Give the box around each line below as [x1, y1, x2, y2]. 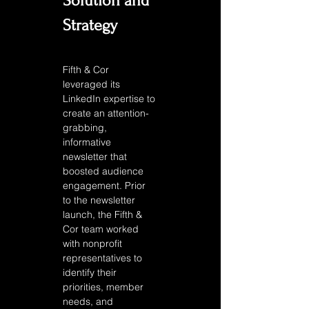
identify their [63, 266, 119, 279]
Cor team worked [63, 223, 141, 235]
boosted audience [63, 165, 146, 177]
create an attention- [63, 107, 149, 119]
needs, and [63, 295, 116, 308]
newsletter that [63, 150, 130, 163]
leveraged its [63, 78, 123, 90]
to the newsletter [63, 194, 138, 206]
